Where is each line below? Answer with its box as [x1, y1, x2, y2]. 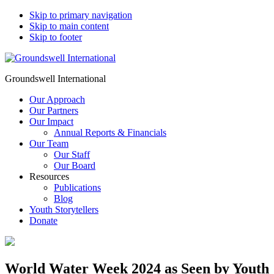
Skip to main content [29, 21, 109, 31]
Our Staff [54, 149, 90, 160]
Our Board [54, 160, 95, 171]
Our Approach [29, 94, 85, 105]
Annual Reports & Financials [54, 127, 166, 138]
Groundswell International [5, 73, 106, 84]
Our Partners [29, 105, 78, 116]
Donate [29, 215, 57, 226]
